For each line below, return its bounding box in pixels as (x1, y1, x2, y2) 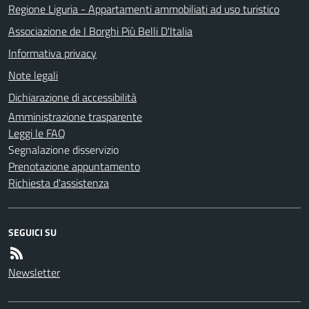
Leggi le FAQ (8, 124, 66, 141)
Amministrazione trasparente (8, 108, 142, 125)
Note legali (8, 66, 58, 83)
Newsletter (8, 263, 60, 281)
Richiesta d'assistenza (8, 174, 109, 191)
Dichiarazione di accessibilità (8, 88, 137, 106)
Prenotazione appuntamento (8, 157, 140, 175)
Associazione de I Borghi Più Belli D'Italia (8, 22, 192, 39)
